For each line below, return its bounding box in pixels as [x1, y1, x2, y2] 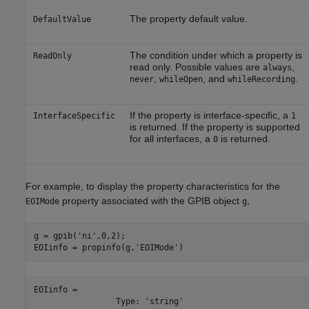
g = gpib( [33, 231, 77, 241]
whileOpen [159, 74, 203, 84]
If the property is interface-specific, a [129, 109, 291, 121]
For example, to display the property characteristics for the [26, 180, 280, 192]
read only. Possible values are [129, 61, 263, 72]
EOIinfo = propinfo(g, [33, 243, 135, 253]
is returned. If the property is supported [129, 121, 300, 132]
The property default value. [129, 12, 248, 24]
